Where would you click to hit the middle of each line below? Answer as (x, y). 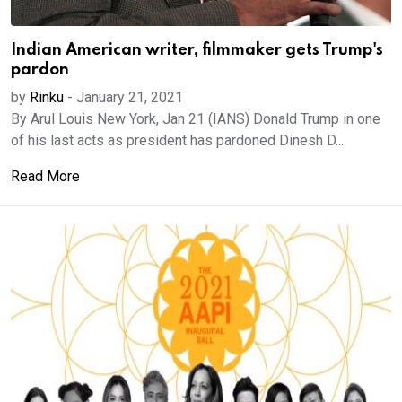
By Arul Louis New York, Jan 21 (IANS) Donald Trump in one (196, 119)
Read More (45, 176)
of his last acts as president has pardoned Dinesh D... (177, 140)
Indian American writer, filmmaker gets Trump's (197, 50)
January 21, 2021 (130, 97)
